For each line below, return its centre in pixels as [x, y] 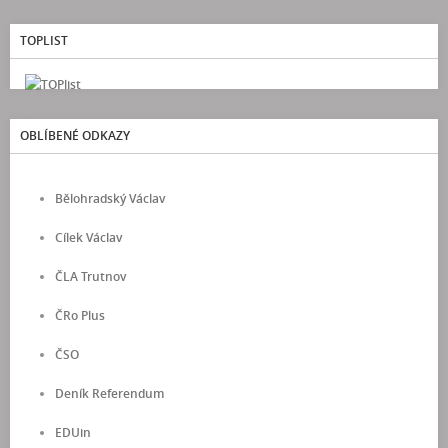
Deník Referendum [109, 394]
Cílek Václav [88, 238]
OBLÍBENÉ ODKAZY [75, 136]
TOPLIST [44, 41]
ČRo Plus [80, 316]
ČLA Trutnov [90, 277]
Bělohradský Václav [110, 199]
